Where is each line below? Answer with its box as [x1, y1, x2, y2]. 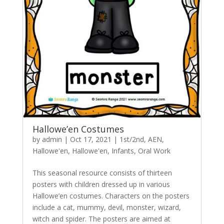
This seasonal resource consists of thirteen [32, 168, 172, 177]
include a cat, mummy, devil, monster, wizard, [32, 202, 181, 212]
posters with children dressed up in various [32, 179, 170, 189]
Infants [111, 146, 134, 155]
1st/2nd [119, 134, 144, 144]
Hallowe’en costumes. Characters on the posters [32, 191, 189, 200]
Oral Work [137, 146, 170, 155]
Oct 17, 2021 [69, 134, 111, 144]
